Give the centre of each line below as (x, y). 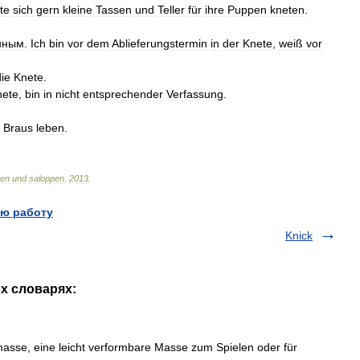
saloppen (47, 178)
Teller (171, 10)
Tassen (114, 10)
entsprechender (123, 94)
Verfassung (195, 94)
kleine (78, 10)
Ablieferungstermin (160, 43)
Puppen (247, 10)
